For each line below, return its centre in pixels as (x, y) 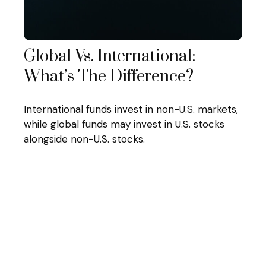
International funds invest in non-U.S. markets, (131, 109)
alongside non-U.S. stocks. (84, 139)
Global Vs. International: (110, 56)
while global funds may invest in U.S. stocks (124, 124)
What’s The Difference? (109, 77)
